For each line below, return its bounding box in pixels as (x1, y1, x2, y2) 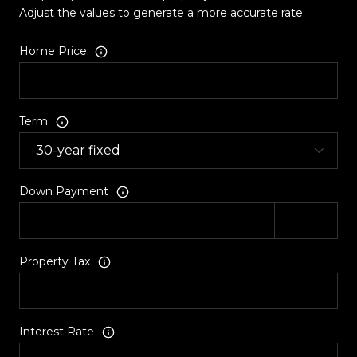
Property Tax (19, 254, 90, 269)
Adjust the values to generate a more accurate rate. (19, 5, 305, 20)
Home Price (19, 44, 87, 59)
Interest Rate (19, 324, 94, 339)
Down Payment (19, 184, 108, 199)
